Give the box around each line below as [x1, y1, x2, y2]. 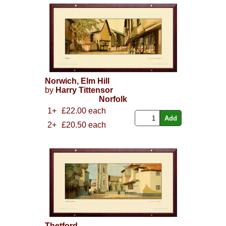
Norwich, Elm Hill [44, 77, 109, 86]
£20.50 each [61, 121, 106, 130]
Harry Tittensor [55, 86, 113, 95]
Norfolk [99, 95, 127, 104]
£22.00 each [61, 106, 106, 116]
